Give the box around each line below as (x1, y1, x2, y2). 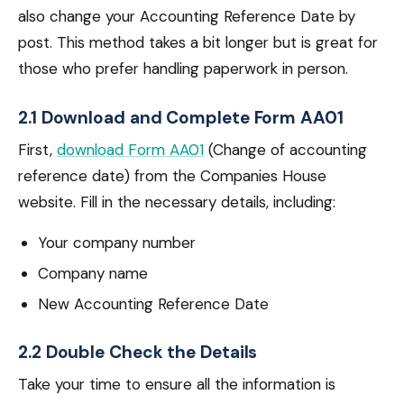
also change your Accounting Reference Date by (18, 6, 355, 26)
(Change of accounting (204, 140, 367, 160)
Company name (38, 263, 148, 283)
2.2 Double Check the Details (18, 341, 258, 363)
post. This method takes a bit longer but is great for (18, 32, 378, 52)
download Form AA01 (57, 140, 204, 160)
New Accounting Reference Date (38, 294, 269, 314)
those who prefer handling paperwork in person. (18, 59, 348, 78)
